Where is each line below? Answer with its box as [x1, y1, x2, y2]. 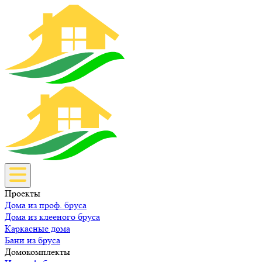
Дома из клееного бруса [5, 211, 100, 222]
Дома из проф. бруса [5, 199, 87, 211]
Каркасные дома [5, 222, 70, 234]
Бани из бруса [5, 234, 60, 246]
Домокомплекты [5, 246, 70, 257]
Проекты [5, 187, 40, 199]
